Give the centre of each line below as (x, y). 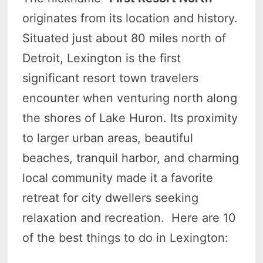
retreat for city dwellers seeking (111, 198)
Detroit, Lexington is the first (102, 58)
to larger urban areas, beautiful (108, 138)
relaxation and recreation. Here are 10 (129, 218)
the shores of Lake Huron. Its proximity (130, 118)
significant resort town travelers (111, 78)
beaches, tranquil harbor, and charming (131, 158)
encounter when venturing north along (130, 98)
